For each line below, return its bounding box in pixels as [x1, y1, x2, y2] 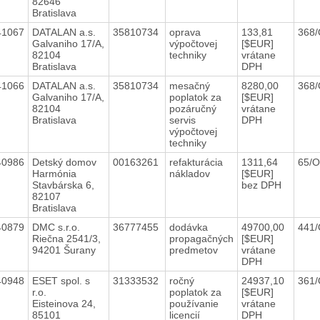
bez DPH [241, 179, 281, 191]
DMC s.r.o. [31, 221, 80, 233]
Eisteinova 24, [31, 297, 96, 309]
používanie [169, 297, 219, 309]
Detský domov [31, 156, 96, 168]
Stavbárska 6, [31, 179, 94, 191]
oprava [169, 26, 201, 38]
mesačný [169, 79, 210, 91]
